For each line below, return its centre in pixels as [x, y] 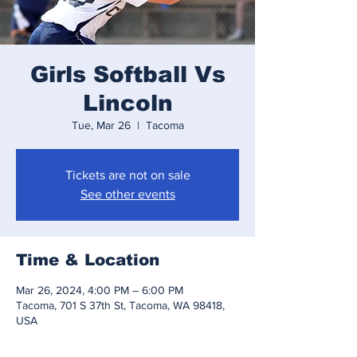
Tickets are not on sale [127, 175]
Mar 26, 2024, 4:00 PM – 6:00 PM [100, 290]
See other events [127, 194]
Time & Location [88, 260]
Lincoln [127, 103]
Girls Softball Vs [127, 75]
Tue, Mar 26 [101, 125]
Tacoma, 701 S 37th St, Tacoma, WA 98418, [120, 305]
